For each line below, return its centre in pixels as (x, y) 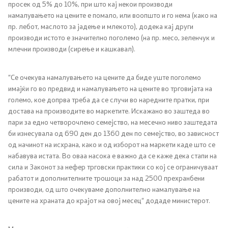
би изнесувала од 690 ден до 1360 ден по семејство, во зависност (113, 133)
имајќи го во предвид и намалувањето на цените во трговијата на (110, 88)
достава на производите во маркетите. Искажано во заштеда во (109, 111)
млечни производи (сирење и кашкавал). (73, 49)
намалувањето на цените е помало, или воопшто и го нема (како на (113, 15)
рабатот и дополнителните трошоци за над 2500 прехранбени (106, 178)
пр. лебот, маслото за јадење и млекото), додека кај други (101, 26)
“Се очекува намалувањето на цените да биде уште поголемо (105, 77)
